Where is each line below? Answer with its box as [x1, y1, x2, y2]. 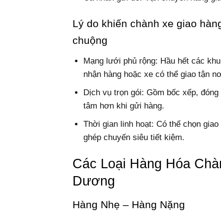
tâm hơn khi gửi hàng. [83, 101, 165, 110]
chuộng [73, 35, 108, 47]
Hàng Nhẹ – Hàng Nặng [73, 198, 185, 211]
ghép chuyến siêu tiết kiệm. [83, 133, 185, 143]
